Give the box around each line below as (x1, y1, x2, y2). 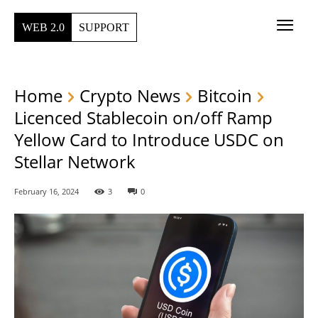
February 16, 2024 (14, 186, 79, 197)
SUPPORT (79, 21, 129, 33)
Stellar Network (14, 150, 136, 174)
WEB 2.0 (22, 21, 65, 33)
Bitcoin (197, 84, 252, 107)
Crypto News (79, 84, 180, 107)
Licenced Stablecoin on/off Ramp (14, 106, 273, 130)
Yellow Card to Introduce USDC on (14, 128, 284, 152)
